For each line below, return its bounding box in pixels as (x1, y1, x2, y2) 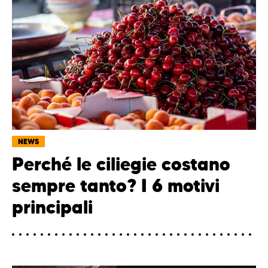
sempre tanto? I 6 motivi (12, 175, 220, 197)
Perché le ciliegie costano (12, 153, 230, 176)
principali (12, 196, 93, 219)
